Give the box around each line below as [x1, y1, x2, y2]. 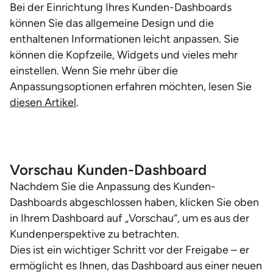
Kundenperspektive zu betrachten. [10, 227, 179, 241]
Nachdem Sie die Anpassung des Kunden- [10, 180, 216, 193]
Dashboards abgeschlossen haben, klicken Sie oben [10, 196, 259, 209]
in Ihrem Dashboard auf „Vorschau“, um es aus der [10, 211, 249, 225]
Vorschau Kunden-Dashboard [10, 161, 207, 179]
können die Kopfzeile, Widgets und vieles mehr [10, 48, 238, 62]
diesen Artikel [10, 96, 76, 109]
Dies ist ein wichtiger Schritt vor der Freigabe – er [10, 243, 249, 257]
